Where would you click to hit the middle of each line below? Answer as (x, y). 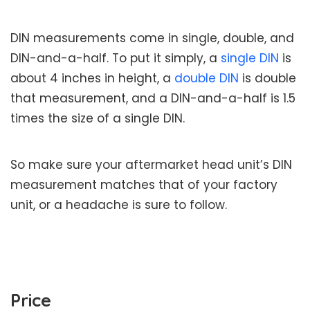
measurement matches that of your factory (144, 185)
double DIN (207, 79)
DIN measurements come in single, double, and (152, 38)
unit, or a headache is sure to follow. (119, 205)
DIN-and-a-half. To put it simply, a (116, 58)
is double (267, 79)
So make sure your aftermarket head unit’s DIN (151, 165)
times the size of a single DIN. (98, 119)
